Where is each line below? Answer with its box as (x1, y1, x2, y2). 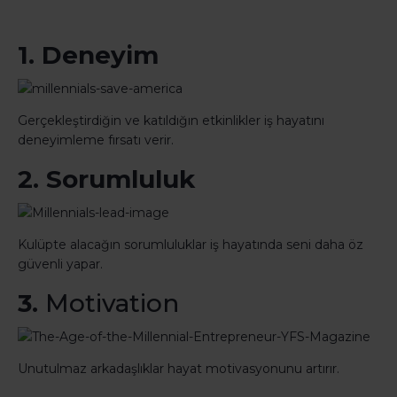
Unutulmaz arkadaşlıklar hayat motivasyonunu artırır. (18, 361, 339, 378)
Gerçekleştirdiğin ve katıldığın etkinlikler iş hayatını (18, 113, 324, 129)
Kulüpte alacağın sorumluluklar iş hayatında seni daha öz (18, 237, 363, 253)
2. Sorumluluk (18, 164, 202, 195)
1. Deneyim (18, 40, 159, 71)
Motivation (45, 288, 179, 319)
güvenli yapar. (18, 256, 103, 273)
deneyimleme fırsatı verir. (18, 132, 174, 149)
